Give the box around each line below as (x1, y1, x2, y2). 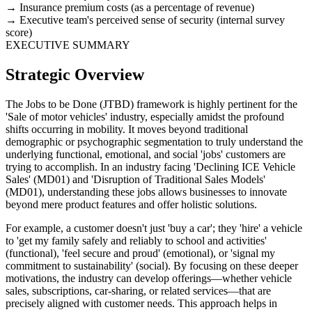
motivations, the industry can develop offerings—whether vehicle (6, 272, 292, 284)
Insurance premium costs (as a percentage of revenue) (19, 1, 254, 14)
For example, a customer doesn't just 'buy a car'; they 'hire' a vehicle (6, 221, 302, 234)
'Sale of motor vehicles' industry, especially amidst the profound (6, 110, 284, 123)
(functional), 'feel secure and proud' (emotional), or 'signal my (6, 247, 275, 259)
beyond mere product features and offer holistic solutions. (6, 198, 257, 210)
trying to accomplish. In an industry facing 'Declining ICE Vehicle (6, 160, 295, 173)
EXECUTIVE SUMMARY (6, 39, 130, 52)
